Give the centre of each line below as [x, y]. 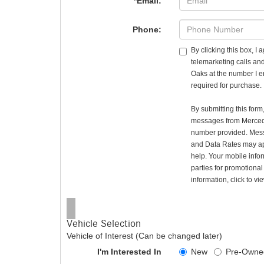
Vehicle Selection [104, 224]
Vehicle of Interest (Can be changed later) [144, 236]
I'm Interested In [130, 252]
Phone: [147, 29]
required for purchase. [227, 85]
